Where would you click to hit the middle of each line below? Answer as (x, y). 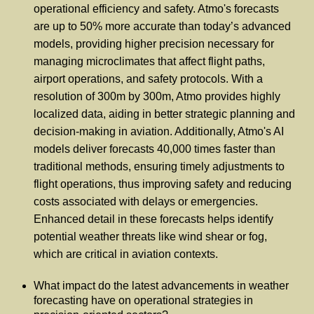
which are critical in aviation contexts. (126, 254)
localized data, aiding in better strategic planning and (164, 114)
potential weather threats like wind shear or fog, (150, 236)
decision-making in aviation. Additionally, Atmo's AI (159, 131)
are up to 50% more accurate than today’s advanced (162, 26)
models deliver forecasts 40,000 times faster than (155, 149)
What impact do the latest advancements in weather (161, 285)
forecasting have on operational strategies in (143, 300)
